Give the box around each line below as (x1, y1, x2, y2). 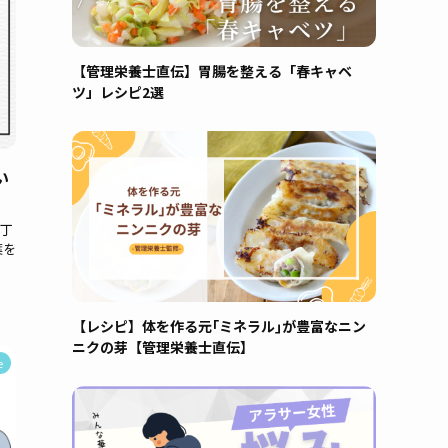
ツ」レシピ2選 (72, 82, 164, 102)
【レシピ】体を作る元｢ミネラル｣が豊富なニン (72, 316, 366, 336)
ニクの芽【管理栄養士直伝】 (72, 337, 254, 357)
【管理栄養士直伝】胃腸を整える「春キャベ (72, 61, 352, 81)
